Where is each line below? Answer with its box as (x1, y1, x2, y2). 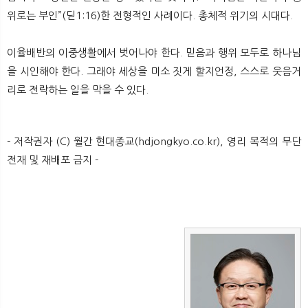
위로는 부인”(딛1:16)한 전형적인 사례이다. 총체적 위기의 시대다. (7, 10, 293, 21)
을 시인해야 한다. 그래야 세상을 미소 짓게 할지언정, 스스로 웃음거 (7, 65, 301, 76)
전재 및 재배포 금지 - (7, 154, 98, 165)
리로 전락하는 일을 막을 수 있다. (7, 84, 148, 95)
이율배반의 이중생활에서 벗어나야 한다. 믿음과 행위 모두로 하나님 (7, 47, 301, 58)
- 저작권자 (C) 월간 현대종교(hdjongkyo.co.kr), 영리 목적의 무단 (7, 135, 301, 146)
